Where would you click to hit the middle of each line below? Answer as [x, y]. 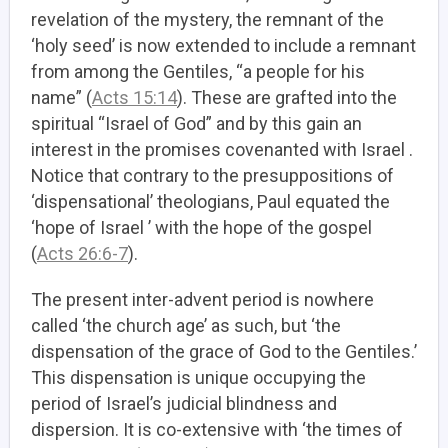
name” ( [61, 97]
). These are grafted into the [287, 97]
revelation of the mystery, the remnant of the [207, 19]
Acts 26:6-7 [82, 253]
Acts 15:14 [134, 97]
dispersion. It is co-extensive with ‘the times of [217, 429]
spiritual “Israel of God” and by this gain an [196, 123]
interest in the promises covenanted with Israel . [222, 149]
